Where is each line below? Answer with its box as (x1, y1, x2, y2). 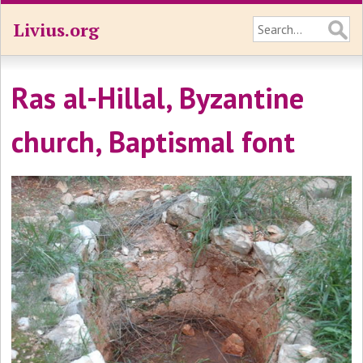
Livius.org (13, 18, 99, 41)
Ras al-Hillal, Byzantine (11, 79, 305, 117)
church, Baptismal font (11, 122, 296, 160)
